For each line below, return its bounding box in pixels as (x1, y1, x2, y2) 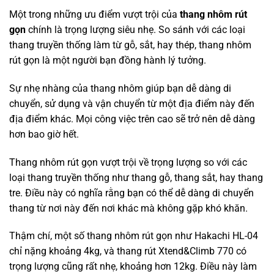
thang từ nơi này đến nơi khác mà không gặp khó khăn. (9, 202, 248, 214)
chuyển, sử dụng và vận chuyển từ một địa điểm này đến (9, 97, 254, 109)
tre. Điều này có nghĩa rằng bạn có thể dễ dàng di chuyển (9, 187, 254, 199)
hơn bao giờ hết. (9, 128, 79, 140)
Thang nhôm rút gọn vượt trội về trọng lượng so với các (9, 156, 247, 168)
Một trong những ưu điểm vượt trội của (9, 8, 180, 20)
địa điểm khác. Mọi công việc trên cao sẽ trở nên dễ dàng (9, 113, 255, 125)
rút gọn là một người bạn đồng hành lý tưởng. (9, 54, 206, 66)
